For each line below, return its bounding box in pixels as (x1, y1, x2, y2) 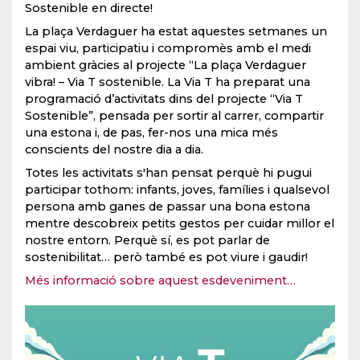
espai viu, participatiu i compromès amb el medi (25, 41, 311, 56)
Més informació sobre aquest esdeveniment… (25, 273, 296, 288)
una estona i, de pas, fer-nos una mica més (25, 125, 278, 141)
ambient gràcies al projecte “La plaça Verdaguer (25, 58, 306, 73)
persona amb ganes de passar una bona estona (25, 199, 310, 215)
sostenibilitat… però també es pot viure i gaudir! (25, 250, 308, 265)
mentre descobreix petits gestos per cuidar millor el (25, 216, 334, 231)
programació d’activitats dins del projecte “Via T (25, 92, 303, 107)
